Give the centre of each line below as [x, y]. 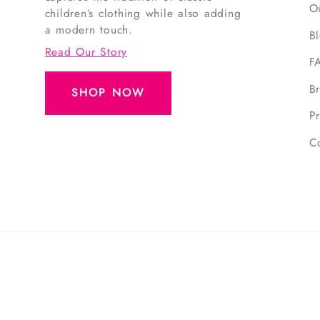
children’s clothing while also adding [143, 14]
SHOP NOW [108, 93]
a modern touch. [89, 30]
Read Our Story [86, 52]
